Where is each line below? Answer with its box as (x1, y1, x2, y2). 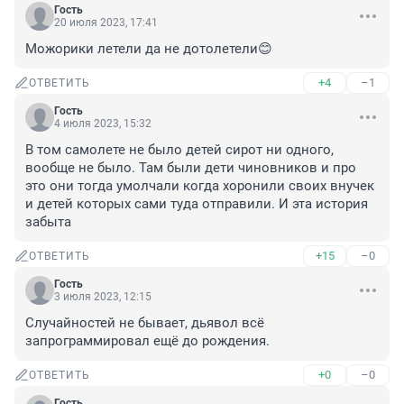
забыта (25, 214, 71, 231)
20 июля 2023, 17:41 (54, 16, 158, 30)
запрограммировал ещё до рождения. (25, 333, 270, 350)
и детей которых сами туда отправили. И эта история (25, 196, 368, 213)
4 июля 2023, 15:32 (54, 117, 151, 131)
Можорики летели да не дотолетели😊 (25, 41, 272, 58)
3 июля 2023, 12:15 (54, 290, 151, 304)
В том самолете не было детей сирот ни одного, (25, 142, 334, 159)
